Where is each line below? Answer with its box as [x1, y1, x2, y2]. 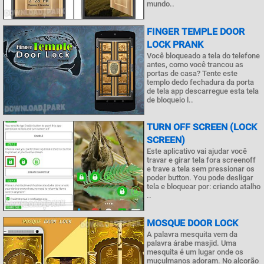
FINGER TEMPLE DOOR [147, 25, 245, 37]
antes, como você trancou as [147, 60, 243, 69]
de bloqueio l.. [147, 95, 193, 104]
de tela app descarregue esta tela [147, 86, 259, 95]
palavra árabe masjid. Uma [147, 238, 236, 247]
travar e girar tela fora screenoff [147, 156, 256, 165]
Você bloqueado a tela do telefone [147, 51, 260, 60]
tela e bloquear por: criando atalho [147, 182, 260, 192]
